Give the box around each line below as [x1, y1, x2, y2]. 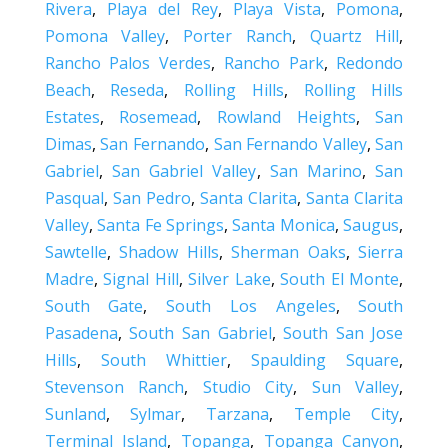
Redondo [336, 51, 404, 74]
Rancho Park [223, 51, 324, 74]
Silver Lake [188, 267, 271, 290]
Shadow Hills [119, 240, 219, 263]
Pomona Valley [44, 24, 166, 47]
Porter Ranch [183, 24, 292, 47]
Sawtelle [44, 240, 107, 263]
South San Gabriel [129, 321, 272, 344]
